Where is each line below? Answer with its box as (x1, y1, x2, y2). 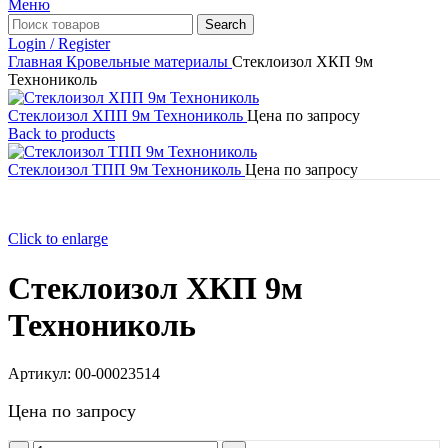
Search (205, 17, 246, 33)
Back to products (8, 125, 115, 143)
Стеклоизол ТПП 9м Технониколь (8, 161, 245, 179)
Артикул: (8, 365, 75, 383)
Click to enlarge (8, 230, 108, 248)
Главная (8, 53, 66, 71)
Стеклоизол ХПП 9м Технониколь (8, 107, 247, 125)
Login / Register (8, 35, 110, 53)
